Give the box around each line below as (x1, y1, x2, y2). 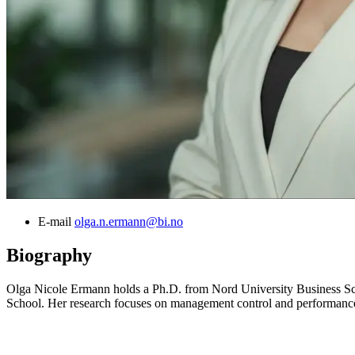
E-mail (38, 215, 71, 229)
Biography (6, 245, 92, 266)
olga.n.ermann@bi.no (74, 215, 183, 229)
